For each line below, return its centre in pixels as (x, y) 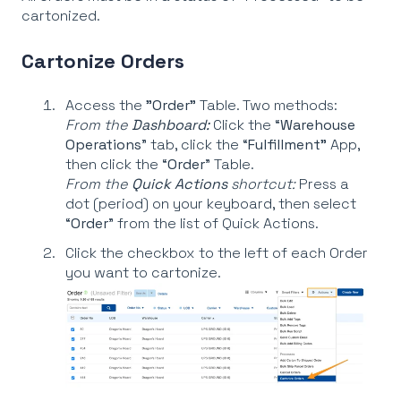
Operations (103, 145)
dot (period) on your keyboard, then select (211, 204)
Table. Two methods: (267, 106)
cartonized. (61, 16)
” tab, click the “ (195, 145)
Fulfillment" (287, 145)
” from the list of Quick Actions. (213, 224)
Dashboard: (171, 125)
